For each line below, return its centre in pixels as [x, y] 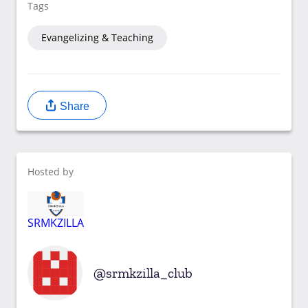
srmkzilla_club [149, 273]
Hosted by [51, 171]
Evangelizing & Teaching [97, 37]
